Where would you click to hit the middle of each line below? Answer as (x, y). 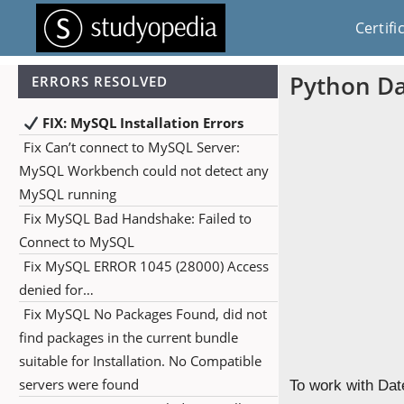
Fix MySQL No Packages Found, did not (145, 314)
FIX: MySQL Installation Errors (142, 123)
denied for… (56, 289)
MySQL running (68, 194)
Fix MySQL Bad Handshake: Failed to (138, 218)
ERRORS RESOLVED (100, 81)
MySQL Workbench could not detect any (144, 170)
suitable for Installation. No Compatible (140, 361)
